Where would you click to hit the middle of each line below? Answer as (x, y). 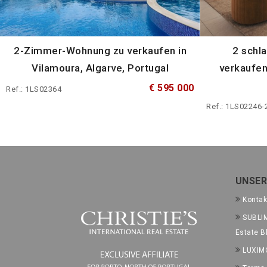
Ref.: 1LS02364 (34, 89)
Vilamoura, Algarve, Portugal (100, 68)
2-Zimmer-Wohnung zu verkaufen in (100, 50)
